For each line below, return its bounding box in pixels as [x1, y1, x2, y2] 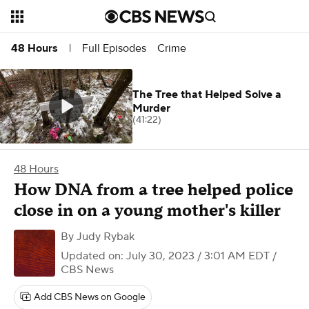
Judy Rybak [77, 230, 134, 243]
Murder [132, 101, 170, 115]
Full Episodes [82, 41, 146, 55]
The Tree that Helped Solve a [132, 88, 281, 101]
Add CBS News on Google [34, 291, 146, 303]
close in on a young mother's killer [14, 200, 281, 221]
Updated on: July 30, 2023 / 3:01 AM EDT [61, 249, 270, 263]
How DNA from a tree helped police [14, 179, 293, 201]
